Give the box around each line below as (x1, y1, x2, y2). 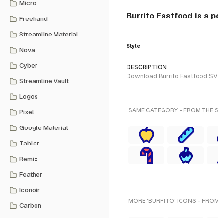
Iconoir (19, 186, 40, 194)
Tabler (19, 140, 39, 147)
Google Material (19, 124, 68, 131)
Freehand (19, 15, 48, 22)
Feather (19, 171, 42, 178)
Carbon (19, 202, 41, 209)
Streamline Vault (19, 77, 69, 85)
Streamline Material (19, 31, 78, 38)
